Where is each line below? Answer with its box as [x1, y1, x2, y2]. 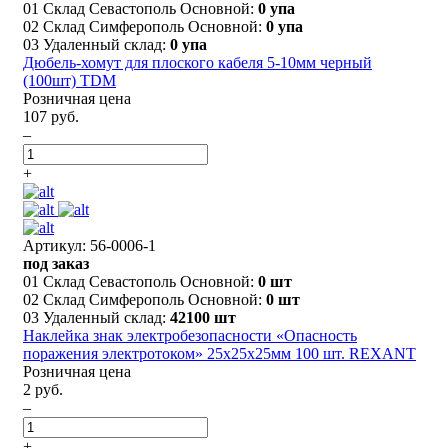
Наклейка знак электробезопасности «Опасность [23, 326, 357, 344]
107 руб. [23, 107, 79, 125]
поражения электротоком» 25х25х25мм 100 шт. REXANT [23, 344, 416, 362]
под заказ [23, 254, 89, 272]
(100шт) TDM [23, 71, 116, 89]
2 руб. [23, 380, 63, 398]
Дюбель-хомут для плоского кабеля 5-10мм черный [23, 53, 372, 71]
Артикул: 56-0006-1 [23, 236, 156, 254]
